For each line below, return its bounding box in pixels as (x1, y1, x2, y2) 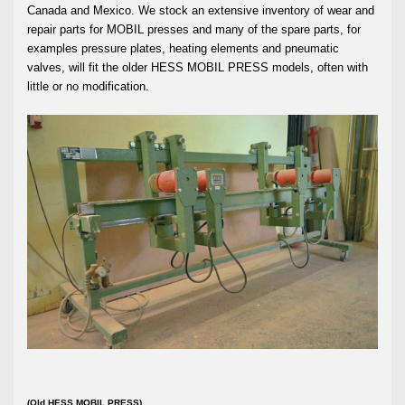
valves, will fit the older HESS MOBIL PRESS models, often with (27, 61, 368, 75)
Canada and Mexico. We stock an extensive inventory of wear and (27, 4, 374, 18)
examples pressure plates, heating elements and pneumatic (27, 42, 339, 56)
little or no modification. (27, 80, 149, 94)
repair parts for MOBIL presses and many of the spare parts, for (27, 23, 361, 37)
